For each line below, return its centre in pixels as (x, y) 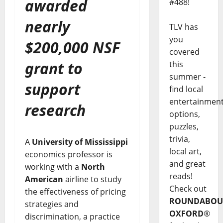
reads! (181, 176)
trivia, (179, 139)
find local (186, 89)
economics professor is (69, 155)
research (55, 111)
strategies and (52, 204)
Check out (188, 189)
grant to (54, 69)
